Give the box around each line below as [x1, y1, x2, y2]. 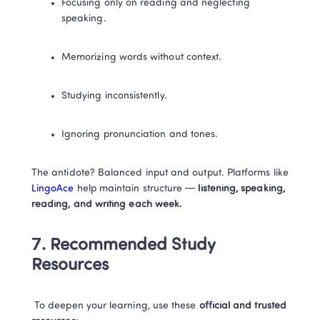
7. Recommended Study [31, 237, 215, 254]
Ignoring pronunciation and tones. [61, 129, 219, 140]
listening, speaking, [195, 184, 285, 194]
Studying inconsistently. [61, 91, 167, 101]
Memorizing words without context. [61, 52, 222, 63]
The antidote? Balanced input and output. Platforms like [31, 168, 289, 179]
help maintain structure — [74, 184, 196, 194]
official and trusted [199, 301, 286, 311]
